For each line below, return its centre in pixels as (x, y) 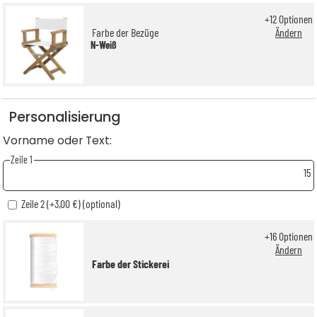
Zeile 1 (22, 160)
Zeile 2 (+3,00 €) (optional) (84, 203)
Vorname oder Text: (57, 141)
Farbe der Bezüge (125, 33)
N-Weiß (104, 45)
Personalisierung (64, 117)
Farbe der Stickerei (131, 264)
